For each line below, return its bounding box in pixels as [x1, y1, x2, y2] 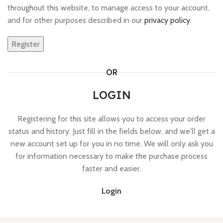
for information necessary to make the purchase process [15, 151, 208, 161]
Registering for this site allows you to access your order [17, 114, 206, 123]
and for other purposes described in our [7, 15, 144, 25]
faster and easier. [82, 164, 141, 173]
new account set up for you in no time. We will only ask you [10, 139, 213, 148]
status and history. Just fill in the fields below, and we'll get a [8, 126, 215, 136]
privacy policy [144, 15, 190, 25]
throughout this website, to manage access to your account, [7, 3, 210, 12]
